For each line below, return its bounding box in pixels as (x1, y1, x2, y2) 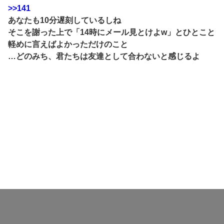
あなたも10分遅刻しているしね (8, 16, 121, 25)
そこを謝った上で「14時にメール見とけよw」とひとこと (8, 28, 215, 37)
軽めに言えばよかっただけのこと (8, 40, 128, 49)
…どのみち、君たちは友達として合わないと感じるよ (8, 52, 200, 61)
